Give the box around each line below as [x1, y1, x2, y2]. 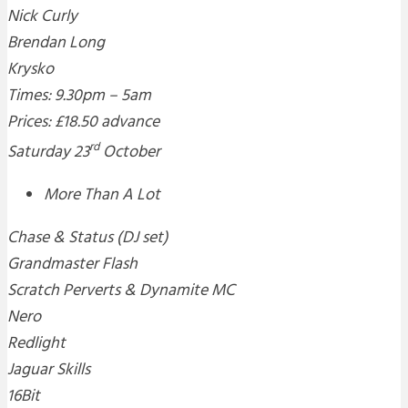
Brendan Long [7, 30, 105, 57]
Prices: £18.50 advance [7, 109, 159, 137]
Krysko [7, 56, 54, 84]
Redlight [7, 331, 66, 358]
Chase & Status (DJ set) [7, 225, 168, 252]
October [99, 139, 160, 167]
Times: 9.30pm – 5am [7, 83, 151, 110]
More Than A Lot [44, 182, 160, 209]
